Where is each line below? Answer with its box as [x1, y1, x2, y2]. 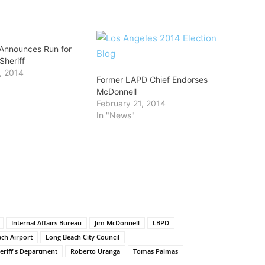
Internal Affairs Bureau [11, 218, 82, 227]
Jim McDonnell [95, 218, 140, 227]
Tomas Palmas [133, 247, 178, 256]
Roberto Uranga [70, 247, 120, 256]
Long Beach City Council [46, 232, 119, 241]
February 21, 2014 [96, 98, 166, 108]
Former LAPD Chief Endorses [96, 75, 208, 85]
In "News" [96, 110, 135, 120]
